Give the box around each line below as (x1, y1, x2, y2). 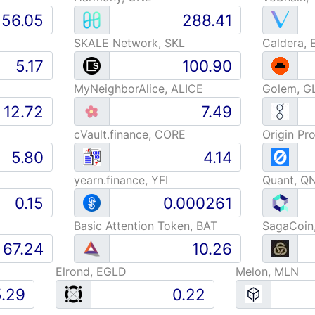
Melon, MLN (236, 264, 299, 278)
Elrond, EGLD (56, 264, 127, 278)
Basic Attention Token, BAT (73, 219, 217, 233)
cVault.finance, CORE (73, 127, 186, 141)
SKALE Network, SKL (73, 36, 185, 50)
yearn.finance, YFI (73, 173, 168, 187)
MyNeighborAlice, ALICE (73, 82, 203, 96)
